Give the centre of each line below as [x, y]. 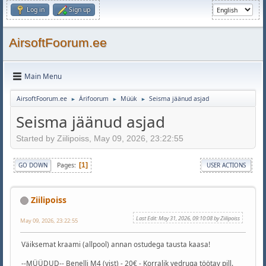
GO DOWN [33, 166]
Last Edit [146, 218]
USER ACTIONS [227, 166]
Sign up [79, 9]
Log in [35, 9]
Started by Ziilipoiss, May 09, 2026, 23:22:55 [100, 139]
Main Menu [43, 77]
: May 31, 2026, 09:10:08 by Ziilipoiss [198, 218]
